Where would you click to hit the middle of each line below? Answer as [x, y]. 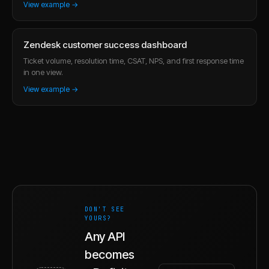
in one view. [43, 72]
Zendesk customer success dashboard [105, 44]
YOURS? [98, 218]
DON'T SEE [105, 209]
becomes [110, 254]
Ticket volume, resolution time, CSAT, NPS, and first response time [134, 60]
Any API [105, 236]
